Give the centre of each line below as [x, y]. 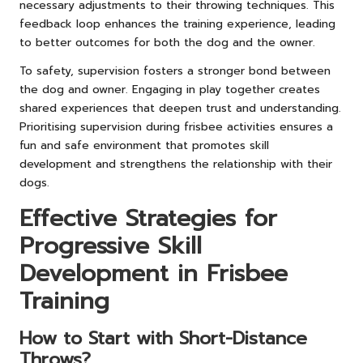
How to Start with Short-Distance [163, 338]
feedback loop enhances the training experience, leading [177, 23]
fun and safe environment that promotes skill [144, 145]
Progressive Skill [111, 246]
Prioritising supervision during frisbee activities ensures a [176, 126]
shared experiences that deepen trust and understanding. [180, 108]
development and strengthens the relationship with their [176, 164]
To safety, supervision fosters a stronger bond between [175, 70]
